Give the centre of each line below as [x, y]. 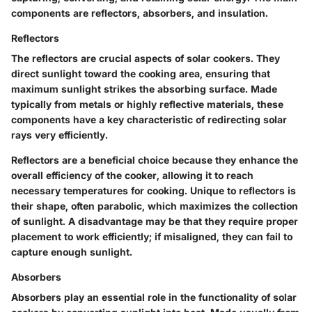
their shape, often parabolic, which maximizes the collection [155, 205]
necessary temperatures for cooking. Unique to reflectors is [154, 190]
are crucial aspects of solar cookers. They [179, 58]
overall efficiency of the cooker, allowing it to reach [132, 175]
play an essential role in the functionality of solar [179, 297]
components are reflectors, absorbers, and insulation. [140, 13]
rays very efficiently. [60, 134]
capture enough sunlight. [72, 251]
